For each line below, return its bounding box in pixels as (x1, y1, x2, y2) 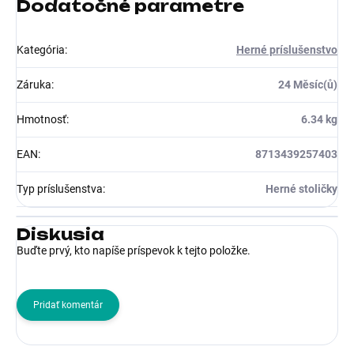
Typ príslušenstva (17, 182, 103, 195)
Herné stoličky (265, 182, 337, 195)
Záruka (17, 77, 51, 91)
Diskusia (17, 224, 104, 244)
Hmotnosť (17, 112, 66, 126)
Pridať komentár (33, 299, 103, 311)
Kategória (17, 43, 65, 56)
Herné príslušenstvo (236, 43, 337, 56)
